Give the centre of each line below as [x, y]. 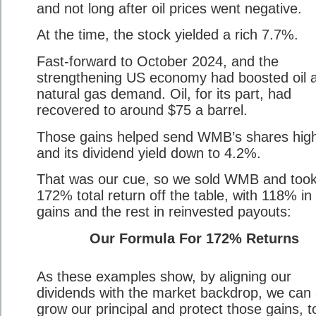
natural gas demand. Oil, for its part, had [164, 94]
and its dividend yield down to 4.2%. [149, 153]
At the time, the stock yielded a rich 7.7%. [168, 35]
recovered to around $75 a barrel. [142, 110]
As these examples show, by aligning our [164, 276]
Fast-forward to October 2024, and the [158, 62]
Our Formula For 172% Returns [195, 239]
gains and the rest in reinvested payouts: [164, 212]
